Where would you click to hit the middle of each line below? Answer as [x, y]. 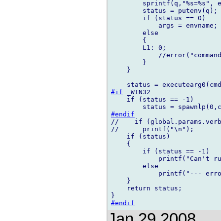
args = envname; [164, 26]
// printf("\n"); [152, 129]
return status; [147, 188]
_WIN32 [137, 92]
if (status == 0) [158, 18]
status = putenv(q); [164, 11]
